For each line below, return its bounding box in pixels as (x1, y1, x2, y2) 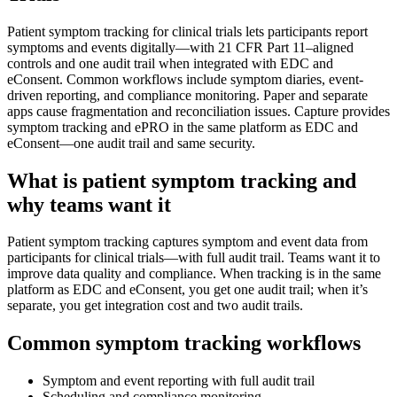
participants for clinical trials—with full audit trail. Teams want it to (7, 250, 380, 266)
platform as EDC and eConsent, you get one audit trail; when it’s (7, 282, 368, 298)
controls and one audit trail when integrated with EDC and (7, 55, 333, 71)
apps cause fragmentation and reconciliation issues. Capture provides (7, 103, 390, 119)
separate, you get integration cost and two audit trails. (7, 298, 303, 314)
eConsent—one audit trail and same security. (7, 135, 255, 151)
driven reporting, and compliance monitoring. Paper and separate (7, 87, 368, 103)
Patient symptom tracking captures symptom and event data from (7, 234, 368, 250)
